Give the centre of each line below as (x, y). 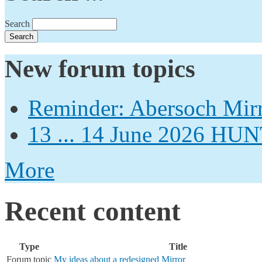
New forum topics (100, 68)
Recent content (93, 211)
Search (18, 23)
